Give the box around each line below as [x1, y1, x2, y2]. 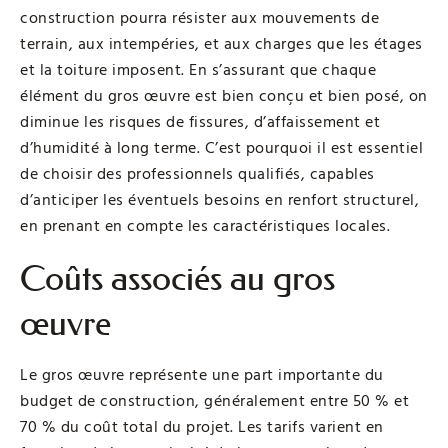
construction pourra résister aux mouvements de [20, 6, 379, 29]
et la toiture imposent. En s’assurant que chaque [20, 58, 376, 81]
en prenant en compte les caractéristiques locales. [20, 214, 390, 237]
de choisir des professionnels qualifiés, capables [20, 162, 375, 185]
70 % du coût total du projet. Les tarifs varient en [20, 415, 384, 438]
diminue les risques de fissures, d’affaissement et [20, 110, 380, 133]
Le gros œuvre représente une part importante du [20, 363, 384, 386]
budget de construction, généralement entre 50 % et [20, 389, 409, 412]
